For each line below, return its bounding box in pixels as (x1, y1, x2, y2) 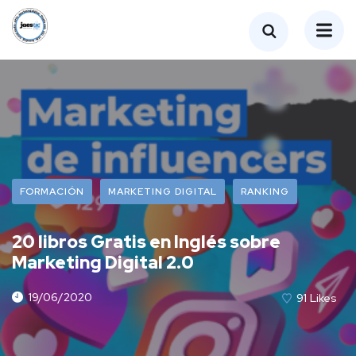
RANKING (241, 185, 289, 198)
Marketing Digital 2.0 (12, 250, 194, 274)
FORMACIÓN (20, 185, 84, 198)
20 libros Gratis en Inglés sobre (12, 230, 281, 253)
